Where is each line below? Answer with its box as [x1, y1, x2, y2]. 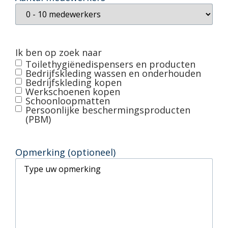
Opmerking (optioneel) [15, 146, 116, 158]
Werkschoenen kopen [25, 85, 120, 98]
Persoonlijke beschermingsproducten [25, 103, 190, 116]
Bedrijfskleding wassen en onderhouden [25, 67, 201, 79]
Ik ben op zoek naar [15, 46, 102, 59]
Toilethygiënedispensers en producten [25, 58, 195, 70]
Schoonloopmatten [25, 94, 110, 107]
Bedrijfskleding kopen [25, 76, 122, 89]
